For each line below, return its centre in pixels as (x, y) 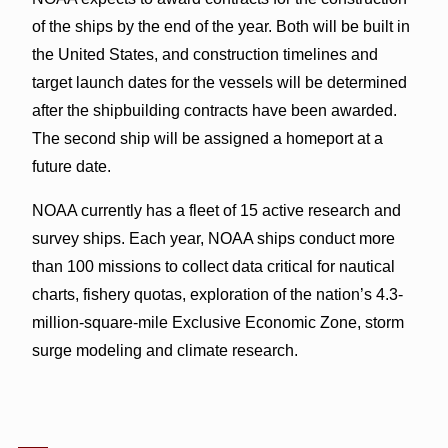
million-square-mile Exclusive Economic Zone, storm (217, 322)
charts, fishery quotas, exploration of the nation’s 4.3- (217, 294)
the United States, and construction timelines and (204, 54)
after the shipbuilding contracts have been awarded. (214, 110)
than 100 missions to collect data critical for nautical (213, 266)
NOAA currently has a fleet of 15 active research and (216, 210)
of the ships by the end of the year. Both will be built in (220, 26)
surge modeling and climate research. (164, 350)
